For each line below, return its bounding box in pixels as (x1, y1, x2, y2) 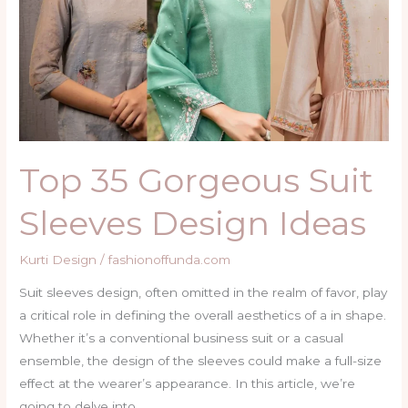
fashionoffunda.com (108, 252, 231, 268)
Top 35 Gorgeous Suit (19, 160, 374, 201)
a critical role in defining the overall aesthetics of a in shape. (19, 308, 387, 323)
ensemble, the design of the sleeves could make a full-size (19, 353, 382, 369)
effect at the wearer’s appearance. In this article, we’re (19, 376, 356, 392)
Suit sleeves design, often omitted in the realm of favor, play (19, 285, 388, 301)
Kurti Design (19, 252, 97, 268)
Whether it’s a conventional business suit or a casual (19, 331, 344, 346)
